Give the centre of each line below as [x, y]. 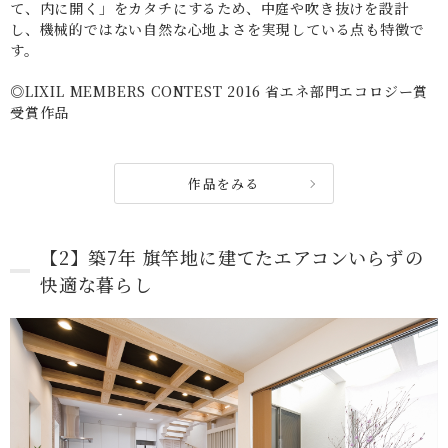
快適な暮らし [96, 284]
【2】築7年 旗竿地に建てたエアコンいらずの [232, 257]
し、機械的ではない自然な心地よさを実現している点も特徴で [217, 29]
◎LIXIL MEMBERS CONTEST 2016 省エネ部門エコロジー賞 [219, 91]
